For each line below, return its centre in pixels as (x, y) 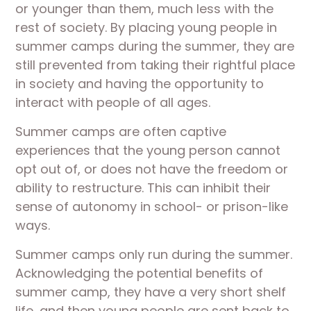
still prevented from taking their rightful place (155, 65)
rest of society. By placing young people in (146, 27)
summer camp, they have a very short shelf (151, 292)
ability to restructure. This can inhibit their (143, 188)
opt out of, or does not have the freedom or (152, 169)
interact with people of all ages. (113, 102)
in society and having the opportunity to (140, 84)
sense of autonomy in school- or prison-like (152, 207)
